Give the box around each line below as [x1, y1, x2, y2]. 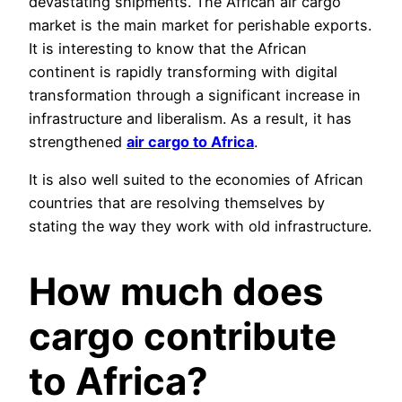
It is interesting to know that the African [29, 39, 307, 57]
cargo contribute [29, 312, 336, 359]
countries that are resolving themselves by [29, 193, 325, 212]
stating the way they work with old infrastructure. [29, 216, 371, 235]
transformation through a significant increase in [29, 85, 361, 104]
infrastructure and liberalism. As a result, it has [29, 109, 352, 127]
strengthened [29, 132, 127, 151]
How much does [29, 267, 324, 314]
